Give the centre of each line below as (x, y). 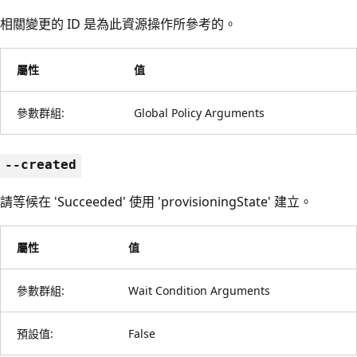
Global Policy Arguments (199, 112)
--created (41, 164)
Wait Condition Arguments (199, 290)
